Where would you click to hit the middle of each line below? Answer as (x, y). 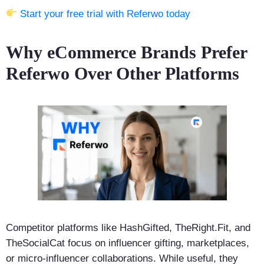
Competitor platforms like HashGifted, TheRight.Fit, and (128, 228)
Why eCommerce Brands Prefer (126, 52)
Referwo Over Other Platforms (123, 74)
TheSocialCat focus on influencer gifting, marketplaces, (128, 243)
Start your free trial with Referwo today (105, 14)
